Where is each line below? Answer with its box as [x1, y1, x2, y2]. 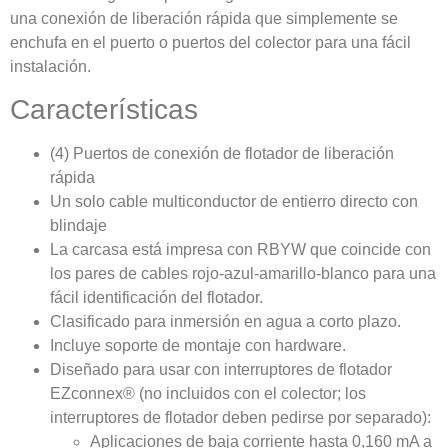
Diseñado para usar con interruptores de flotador [50, 361, 392, 379]
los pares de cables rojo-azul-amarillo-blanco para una [50, 265, 436, 283]
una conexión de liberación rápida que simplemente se [10, 9, 398, 27]
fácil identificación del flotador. [50, 289, 263, 307]
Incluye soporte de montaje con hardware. [50, 337, 346, 355]
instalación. [10, 57, 91, 75]
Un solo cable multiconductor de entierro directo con [50, 193, 418, 211]
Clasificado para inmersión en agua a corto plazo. [50, 313, 401, 331]
